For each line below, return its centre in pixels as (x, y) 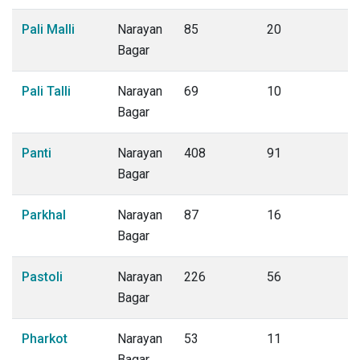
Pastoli (42, 277)
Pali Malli (48, 29)
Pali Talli (46, 91)
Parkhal (44, 215)
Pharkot (45, 339)
